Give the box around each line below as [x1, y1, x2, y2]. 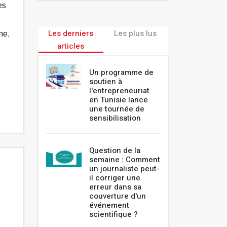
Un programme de [89, 67, 154, 79]
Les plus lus [114, 28, 157, 40]
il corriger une [89, 172, 140, 184]
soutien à [89, 76, 122, 88]
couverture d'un [89, 191, 146, 202]
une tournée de [89, 103, 144, 115]
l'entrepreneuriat [89, 85, 149, 97]
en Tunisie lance [89, 94, 148, 106]
